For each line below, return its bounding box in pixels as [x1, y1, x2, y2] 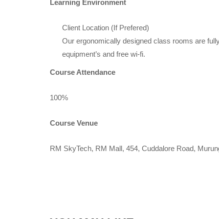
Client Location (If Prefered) [62, 23, 149, 32]
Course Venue [50, 118, 104, 127]
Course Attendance [50, 67, 115, 76]
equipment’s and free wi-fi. [62, 49, 145, 58]
